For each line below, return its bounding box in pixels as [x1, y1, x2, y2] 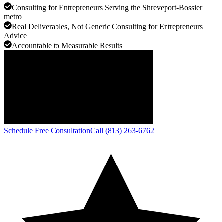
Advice [4, 31, 27, 40]
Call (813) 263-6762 [90, 126, 154, 135]
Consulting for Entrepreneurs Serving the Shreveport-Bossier [12, 3, 202, 12]
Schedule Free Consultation [4, 126, 90, 135]
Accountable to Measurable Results [12, 41, 122, 50]
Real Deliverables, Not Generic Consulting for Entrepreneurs [12, 22, 203, 31]
